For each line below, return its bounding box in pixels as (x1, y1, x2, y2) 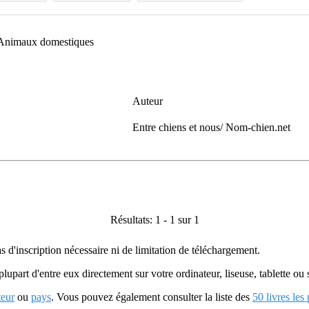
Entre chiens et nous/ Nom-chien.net (132, 121, 290, 133)
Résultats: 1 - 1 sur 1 (110, 214, 199, 226)
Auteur (132, 95, 163, 107)
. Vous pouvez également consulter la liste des (51, 291, 252, 303)
